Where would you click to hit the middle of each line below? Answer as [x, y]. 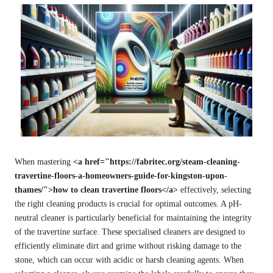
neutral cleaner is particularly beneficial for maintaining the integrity [133, 218]
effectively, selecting [214, 190]
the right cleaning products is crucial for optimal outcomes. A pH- [128, 204]
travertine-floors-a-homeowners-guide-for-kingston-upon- [121, 176]
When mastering [44, 162]
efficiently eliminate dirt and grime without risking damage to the [128, 246]
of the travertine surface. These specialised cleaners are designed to [130, 232]
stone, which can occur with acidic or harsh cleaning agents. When [129, 260]
